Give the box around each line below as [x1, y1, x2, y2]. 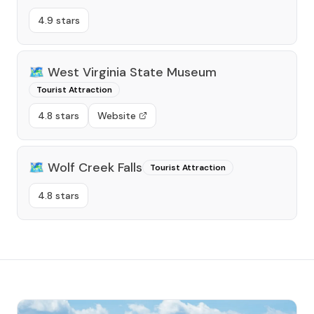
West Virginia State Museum [48, 64, 217, 81]
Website [97, 109, 136, 122]
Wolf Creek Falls [48, 159, 142, 176]
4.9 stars [38, 14, 80, 27]
